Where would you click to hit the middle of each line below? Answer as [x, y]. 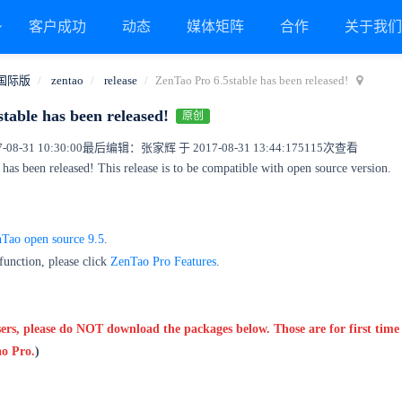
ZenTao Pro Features [163, 262]
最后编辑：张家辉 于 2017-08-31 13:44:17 [190, 148]
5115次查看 [328, 148]
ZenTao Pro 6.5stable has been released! [252, 80]
